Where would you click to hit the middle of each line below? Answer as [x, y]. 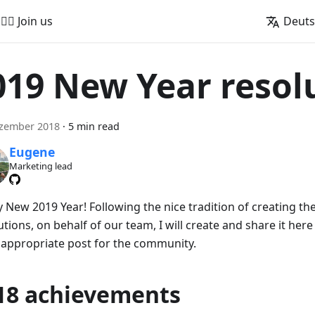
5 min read [94, 126]
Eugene [32, 152]
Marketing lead [40, 166]
